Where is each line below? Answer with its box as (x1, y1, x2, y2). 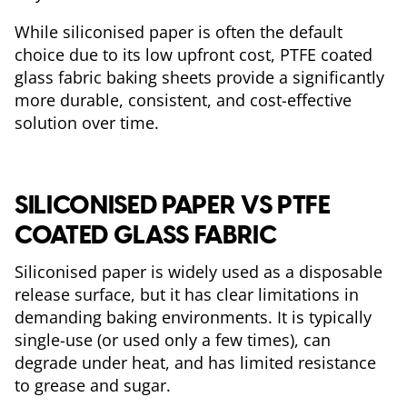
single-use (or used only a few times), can (15, 329, 331, 351)
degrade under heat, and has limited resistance (15, 352, 376, 373)
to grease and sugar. (15, 374, 175, 396)
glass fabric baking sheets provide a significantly (15, 66, 384, 88)
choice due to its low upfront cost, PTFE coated (15, 44, 372, 65)
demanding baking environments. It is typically (15, 306, 372, 328)
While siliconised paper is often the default (15, 21, 342, 43)
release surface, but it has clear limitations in (15, 283, 359, 305)
